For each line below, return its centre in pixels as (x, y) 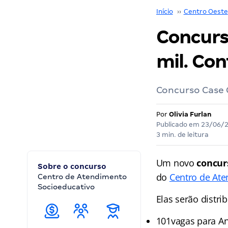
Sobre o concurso (72, 166)
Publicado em (178, 124)
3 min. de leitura (182, 135)
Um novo (176, 163)
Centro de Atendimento (82, 177)
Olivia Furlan (190, 114)
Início (164, 11)
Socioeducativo (66, 187)
